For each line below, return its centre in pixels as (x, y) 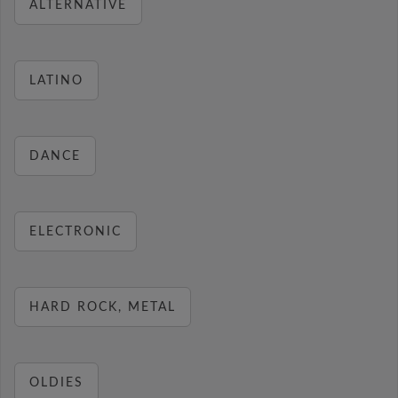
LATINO (56, 80)
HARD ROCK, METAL (103, 307)
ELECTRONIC (76, 231)
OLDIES (56, 382)
